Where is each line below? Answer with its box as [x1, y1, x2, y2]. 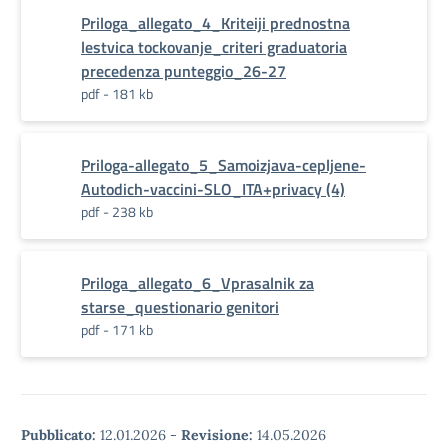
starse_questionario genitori [81, 295, 279, 319]
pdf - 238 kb [81, 201, 153, 222]
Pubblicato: [21, 426, 96, 444]
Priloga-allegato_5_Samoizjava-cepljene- [81, 153, 366, 177]
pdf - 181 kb [81, 83, 153, 104]
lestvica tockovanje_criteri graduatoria [81, 35, 347, 59]
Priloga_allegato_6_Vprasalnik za [81, 271, 314, 295]
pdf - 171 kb [81, 319, 153, 340]
